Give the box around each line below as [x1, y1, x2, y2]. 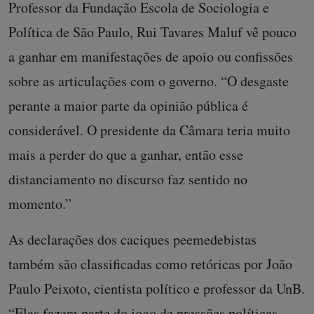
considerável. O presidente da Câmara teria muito [8, 120, 290, 139]
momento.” [8, 193, 71, 213]
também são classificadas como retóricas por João [8, 254, 292, 273]
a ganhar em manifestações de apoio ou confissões [8, 46, 293, 66]
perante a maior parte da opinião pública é [8, 95, 248, 115]
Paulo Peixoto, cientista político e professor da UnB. [8, 278, 305, 298]
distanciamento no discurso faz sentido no [8, 169, 247, 189]
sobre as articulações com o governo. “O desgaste [8, 71, 289, 90]
